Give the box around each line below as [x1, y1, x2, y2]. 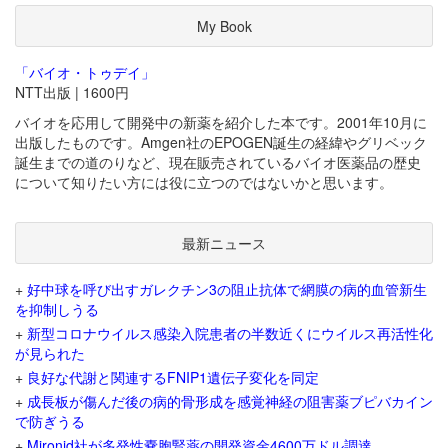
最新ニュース [182, 233, 266, 254]
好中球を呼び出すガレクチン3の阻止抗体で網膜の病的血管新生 [27, 279, 427, 300]
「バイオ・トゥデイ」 [15, 62, 155, 83]
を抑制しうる [15, 299, 99, 320]
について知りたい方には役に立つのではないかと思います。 [15, 172, 393, 193]
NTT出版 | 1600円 [15, 82, 129, 103]
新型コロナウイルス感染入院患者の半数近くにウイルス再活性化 [27, 323, 433, 344]
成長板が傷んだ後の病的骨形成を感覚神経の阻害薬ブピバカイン [27, 391, 433, 412]
